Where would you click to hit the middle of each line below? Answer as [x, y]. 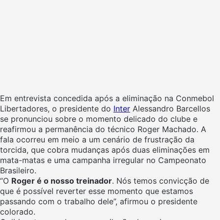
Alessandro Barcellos [170, 109]
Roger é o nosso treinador [62, 181]
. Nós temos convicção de [161, 181]
